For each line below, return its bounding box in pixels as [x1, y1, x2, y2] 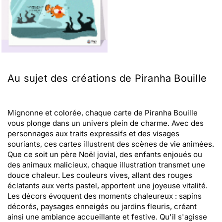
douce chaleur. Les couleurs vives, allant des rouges [7, 170, 192, 180]
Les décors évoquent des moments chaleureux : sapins [7, 191, 202, 201]
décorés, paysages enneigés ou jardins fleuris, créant [7, 202, 197, 211]
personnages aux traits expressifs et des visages [7, 129, 179, 138]
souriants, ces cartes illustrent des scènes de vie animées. [7, 139, 214, 149]
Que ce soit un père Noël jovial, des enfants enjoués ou [7, 150, 202, 159]
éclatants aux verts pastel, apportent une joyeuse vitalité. [7, 181, 208, 190]
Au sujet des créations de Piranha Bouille [7, 72, 207, 84]
